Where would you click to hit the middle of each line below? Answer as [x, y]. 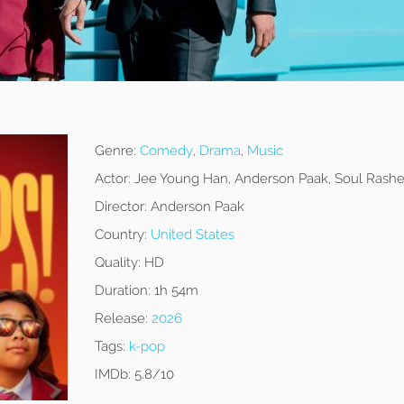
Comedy [166, 151]
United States [192, 235]
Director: [120, 207]
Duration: [122, 291]
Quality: [117, 263]
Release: [121, 319]
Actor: [112, 179]
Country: [120, 235]
